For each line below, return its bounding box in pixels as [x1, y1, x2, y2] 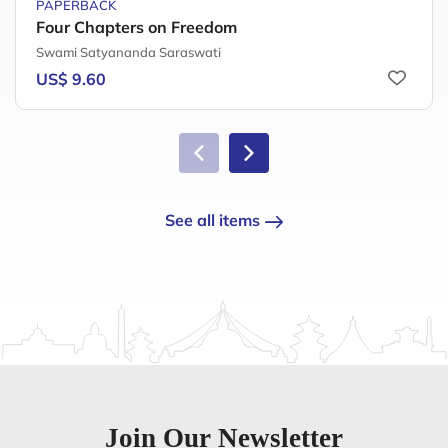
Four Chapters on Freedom [36, 17, 237, 38]
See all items [165, 210, 260, 231]
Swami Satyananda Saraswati [36, 44, 221, 61]
